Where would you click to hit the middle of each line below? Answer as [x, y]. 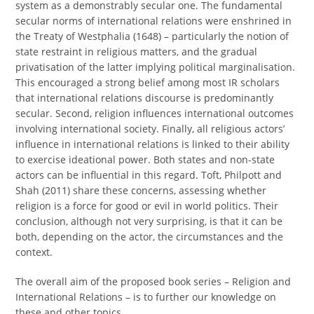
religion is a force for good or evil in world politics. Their [147, 206]
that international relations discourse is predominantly [145, 98]
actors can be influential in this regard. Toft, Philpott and [149, 175]
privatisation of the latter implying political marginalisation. [156, 67]
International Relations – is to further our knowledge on [146, 297]
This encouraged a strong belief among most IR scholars [148, 82]
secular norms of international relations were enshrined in [154, 21]
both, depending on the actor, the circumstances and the [150, 237]
